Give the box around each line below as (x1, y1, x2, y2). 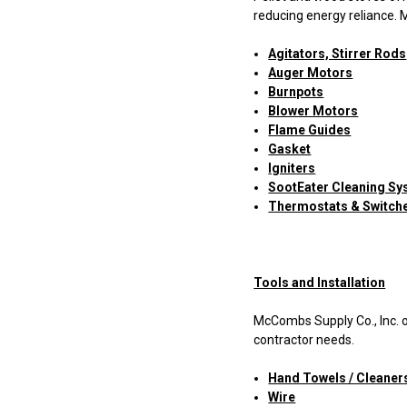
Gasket (268, 142, 312, 157)
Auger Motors (268, 65, 353, 81)
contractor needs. (253, 333, 355, 348)
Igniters (268, 161, 316, 176)
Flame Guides (268, 123, 352, 138)
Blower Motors (268, 104, 359, 119)
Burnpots (268, 84, 324, 100)
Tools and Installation (253, 275, 386, 291)
